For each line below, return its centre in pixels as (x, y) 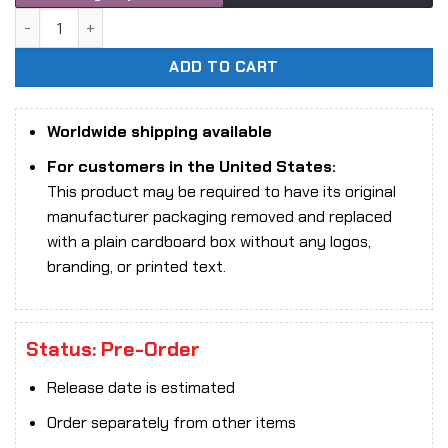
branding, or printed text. (136, 266)
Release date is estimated (140, 388)
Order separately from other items (171, 422)
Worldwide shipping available (159, 131)
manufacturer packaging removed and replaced (219, 216)
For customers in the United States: (191, 166)
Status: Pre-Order (113, 349)
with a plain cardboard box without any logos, (208, 241)
